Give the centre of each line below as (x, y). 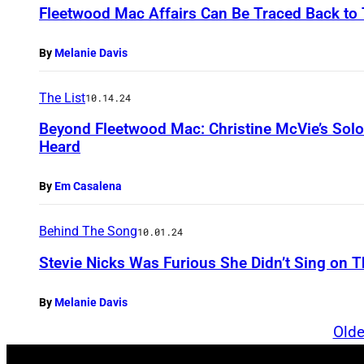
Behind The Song (88, 232)
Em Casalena (88, 186)
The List (62, 97)
